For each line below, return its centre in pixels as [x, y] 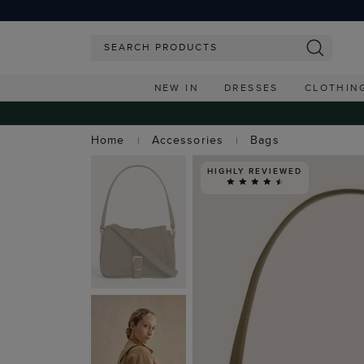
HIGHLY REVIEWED [255, 171]
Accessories [187, 140]
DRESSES [251, 87]
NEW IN [176, 87]
